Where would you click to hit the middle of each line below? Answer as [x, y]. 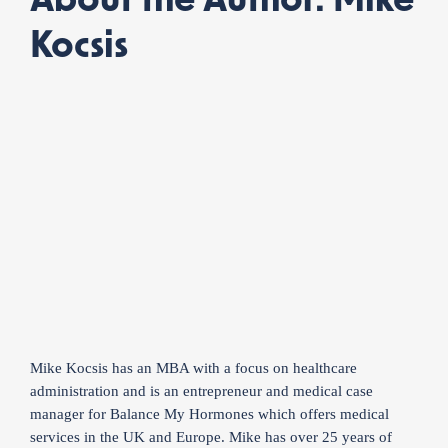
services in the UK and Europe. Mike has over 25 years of [211, 437]
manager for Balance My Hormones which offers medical [209, 414]
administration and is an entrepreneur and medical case [201, 391]
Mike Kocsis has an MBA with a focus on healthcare [193, 368]
